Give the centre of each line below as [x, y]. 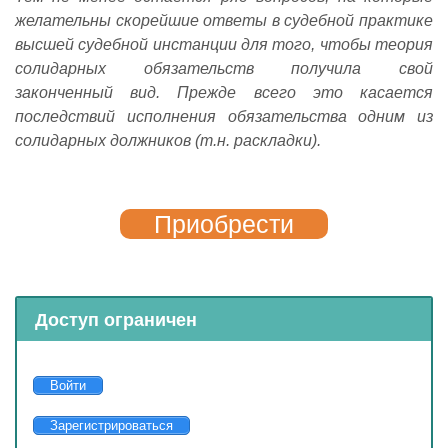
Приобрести [224, 223]
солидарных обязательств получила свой [224, 68]
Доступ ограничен [115, 319]
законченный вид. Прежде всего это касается [224, 92]
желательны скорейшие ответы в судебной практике [224, 20]
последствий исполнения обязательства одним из [224, 116]
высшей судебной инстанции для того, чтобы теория [224, 44]
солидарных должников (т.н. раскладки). [168, 140]
